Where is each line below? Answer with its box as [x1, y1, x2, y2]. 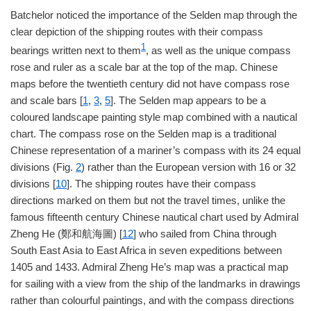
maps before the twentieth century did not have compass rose [10, 78, 289, 90]
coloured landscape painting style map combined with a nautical [10, 111, 297, 123]
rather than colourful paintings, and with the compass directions [10, 294, 294, 306]
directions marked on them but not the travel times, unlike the [10, 194, 285, 206]
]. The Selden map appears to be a [110, 94, 266, 106]
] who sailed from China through [133, 228, 276, 239]
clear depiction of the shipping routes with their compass [10, 26, 263, 37]
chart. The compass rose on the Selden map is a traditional [10, 128, 276, 140]
